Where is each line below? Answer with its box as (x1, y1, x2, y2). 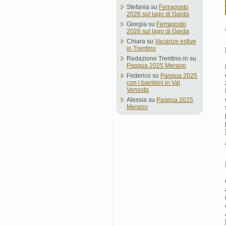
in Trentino (127, 45, 156, 52)
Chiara (127, 38, 145, 45)
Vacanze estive (155, 38, 196, 45)
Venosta (127, 86, 149, 93)
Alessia (127, 96, 147, 103)
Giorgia (127, 21, 147, 28)
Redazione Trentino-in (127, 55, 188, 62)
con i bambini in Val (127, 79, 180, 86)
